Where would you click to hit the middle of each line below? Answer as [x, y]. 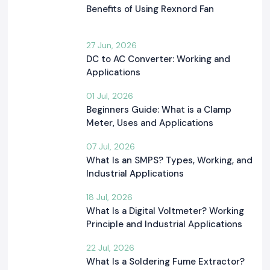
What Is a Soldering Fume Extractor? [165, 262]
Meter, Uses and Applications [150, 123]
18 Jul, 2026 [109, 197]
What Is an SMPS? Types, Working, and [169, 161]
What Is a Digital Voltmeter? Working [165, 211]
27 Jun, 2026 [111, 46]
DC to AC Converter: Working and [158, 59]
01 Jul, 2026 [110, 96]
